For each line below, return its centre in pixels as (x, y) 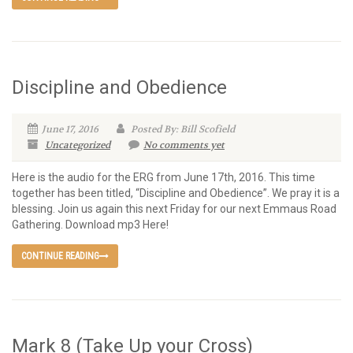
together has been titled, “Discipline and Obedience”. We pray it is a (176, 193)
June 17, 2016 (70, 129)
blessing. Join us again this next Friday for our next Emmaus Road (174, 209)
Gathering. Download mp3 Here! (90, 225)
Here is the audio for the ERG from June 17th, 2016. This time (163, 177)
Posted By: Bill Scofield (182, 129)
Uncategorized (78, 145)
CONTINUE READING (60, 256)
